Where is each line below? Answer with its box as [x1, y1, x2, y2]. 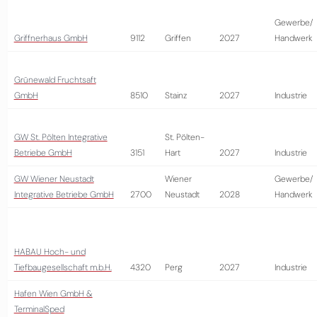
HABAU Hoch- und [13, 246, 86, 258]
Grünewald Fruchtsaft [13, 74, 96, 86]
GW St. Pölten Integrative [13, 132, 108, 143]
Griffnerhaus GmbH [13, 33, 88, 44]
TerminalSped [13, 304, 64, 315]
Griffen [164, 33, 191, 44]
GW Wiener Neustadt [13, 173, 94, 185]
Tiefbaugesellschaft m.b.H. [13, 262, 112, 273]
